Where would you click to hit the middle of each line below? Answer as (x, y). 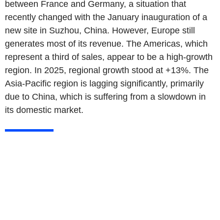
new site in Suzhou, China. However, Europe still (100, 30)
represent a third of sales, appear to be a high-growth (109, 57)
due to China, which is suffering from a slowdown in (105, 96)
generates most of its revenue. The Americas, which (108, 43)
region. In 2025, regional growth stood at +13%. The (107, 70)
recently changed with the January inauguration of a (106, 17)
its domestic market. (44, 110)
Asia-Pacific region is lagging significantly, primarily (104, 83)
